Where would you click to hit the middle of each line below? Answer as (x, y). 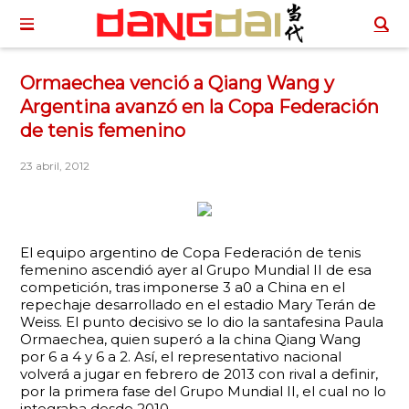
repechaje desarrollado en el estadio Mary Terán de (199, 304)
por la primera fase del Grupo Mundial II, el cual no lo (204, 391)
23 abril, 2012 (55, 166)
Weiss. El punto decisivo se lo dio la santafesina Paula (202, 322)
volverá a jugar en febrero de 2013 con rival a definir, (199, 374)
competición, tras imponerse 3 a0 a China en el (183, 287)
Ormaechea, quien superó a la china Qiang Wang (191, 339)
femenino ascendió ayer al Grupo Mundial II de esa (196, 270)
